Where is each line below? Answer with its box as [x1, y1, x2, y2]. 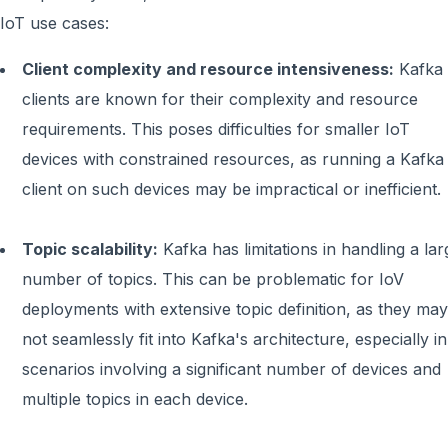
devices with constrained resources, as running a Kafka [22, 149, 444, 169]
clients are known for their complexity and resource [22, 89, 418, 109]
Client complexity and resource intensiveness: [22, 59, 394, 79]
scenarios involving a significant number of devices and [22, 359, 441, 379]
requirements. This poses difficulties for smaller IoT [22, 119, 410, 139]
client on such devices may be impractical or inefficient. [22, 179, 441, 199]
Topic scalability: [22, 239, 158, 259]
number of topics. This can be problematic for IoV [22, 269, 404, 289]
